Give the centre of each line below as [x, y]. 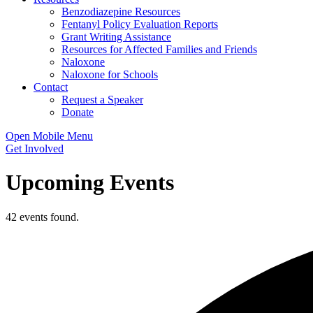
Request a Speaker [102, 100]
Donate [78, 112]
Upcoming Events [90, 183]
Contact [51, 87]
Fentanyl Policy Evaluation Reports [140, 24]
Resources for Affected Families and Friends [159, 49]
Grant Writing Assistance [116, 37]
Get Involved [35, 148]
